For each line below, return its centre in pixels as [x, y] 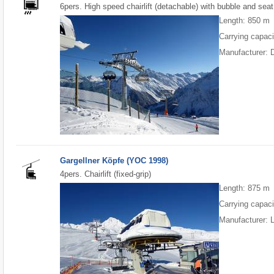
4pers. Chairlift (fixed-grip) [106, 174]
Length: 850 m [245, 20]
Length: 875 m [245, 188]
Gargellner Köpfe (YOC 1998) [114, 160]
